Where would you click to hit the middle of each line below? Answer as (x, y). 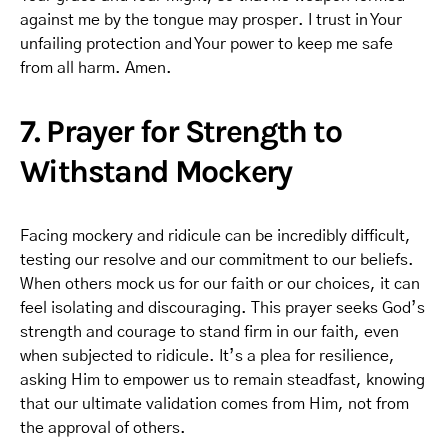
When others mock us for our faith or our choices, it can (220, 284)
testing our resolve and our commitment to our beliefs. (217, 260)
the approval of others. (103, 428)
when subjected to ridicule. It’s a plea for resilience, (207, 356)
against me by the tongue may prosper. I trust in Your (211, 20)
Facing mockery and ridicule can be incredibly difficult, (215, 236)
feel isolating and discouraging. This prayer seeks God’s (222, 308)
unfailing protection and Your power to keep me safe (206, 44)
